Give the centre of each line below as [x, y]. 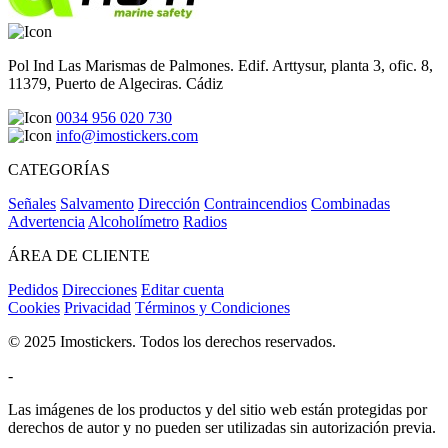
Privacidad [97, 308]
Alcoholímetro [133, 222]
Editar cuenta [182, 290]
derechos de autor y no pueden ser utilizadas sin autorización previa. [222, 428]
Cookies [34, 308]
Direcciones [99, 290]
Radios [205, 222]
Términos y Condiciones [212, 308]
